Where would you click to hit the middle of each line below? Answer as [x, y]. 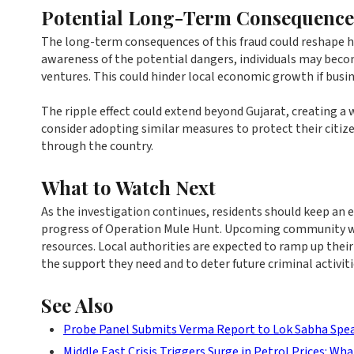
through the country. [97, 146]
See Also [77, 305]
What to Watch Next [128, 187]
